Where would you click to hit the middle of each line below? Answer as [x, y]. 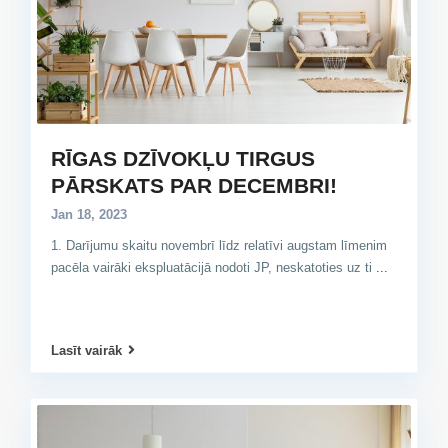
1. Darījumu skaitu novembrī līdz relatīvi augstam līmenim [219, 245]
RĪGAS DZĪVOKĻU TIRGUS [183, 158]
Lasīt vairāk [86, 350]
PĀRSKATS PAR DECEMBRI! [194, 185]
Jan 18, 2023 [89, 214]
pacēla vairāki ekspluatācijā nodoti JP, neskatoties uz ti [213, 267]
